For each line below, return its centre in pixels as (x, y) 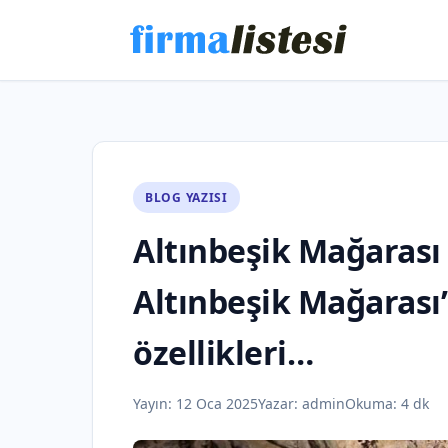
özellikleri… (223, 352)
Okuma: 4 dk (387, 403)
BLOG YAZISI (186, 197)
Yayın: (154, 403)
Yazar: (280, 403)
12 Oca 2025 (217, 403)
